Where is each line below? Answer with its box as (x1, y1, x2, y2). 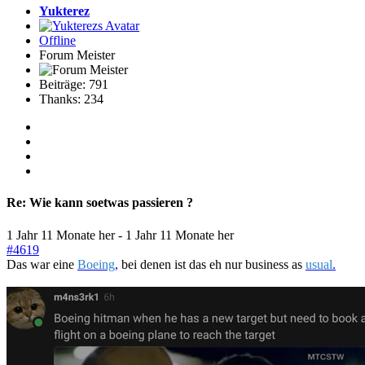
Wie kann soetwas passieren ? (26, 196, 193, 210)
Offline (39, 33, 76, 47)
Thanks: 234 (39, 91, 103, 106)
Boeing (77, 257, 115, 271)
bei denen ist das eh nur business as (118, 257, 306, 271)
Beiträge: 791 (39, 77, 108, 91)
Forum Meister (39, 47, 115, 62)
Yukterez (39, 3, 90, 18)
